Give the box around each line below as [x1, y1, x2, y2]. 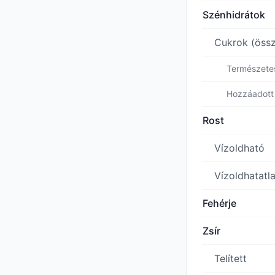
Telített [214, 252, 247, 265]
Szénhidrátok [203, 9, 265, 21]
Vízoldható [214, 142, 265, 155]
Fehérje [203, 197, 236, 210]
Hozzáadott [227, 88, 274, 99]
